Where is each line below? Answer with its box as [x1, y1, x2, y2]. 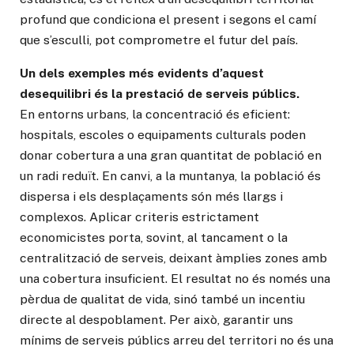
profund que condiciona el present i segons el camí [20, 12, 316, 28]
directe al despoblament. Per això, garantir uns [20, 311, 293, 327]
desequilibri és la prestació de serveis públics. [20, 85, 299, 101]
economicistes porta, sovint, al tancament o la [20, 229, 288, 245]
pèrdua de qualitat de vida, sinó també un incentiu [20, 291, 305, 307]
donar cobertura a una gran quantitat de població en [20, 147, 322, 163]
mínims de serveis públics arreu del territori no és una [20, 332, 333, 348]
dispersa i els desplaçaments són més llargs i [20, 188, 283, 204]
